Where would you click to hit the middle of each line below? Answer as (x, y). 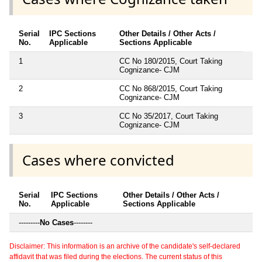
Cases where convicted (98, 160)
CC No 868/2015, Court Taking (171, 88)
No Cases (57, 223)
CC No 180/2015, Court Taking (171, 61)
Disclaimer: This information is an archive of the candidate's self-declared (125, 247)
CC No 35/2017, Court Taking (169, 116)
